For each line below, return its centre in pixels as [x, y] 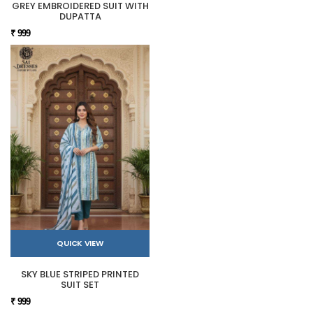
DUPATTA [80, 17]
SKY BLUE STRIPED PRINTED [80, 275]
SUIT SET [80, 285]
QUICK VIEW [80, 243]
